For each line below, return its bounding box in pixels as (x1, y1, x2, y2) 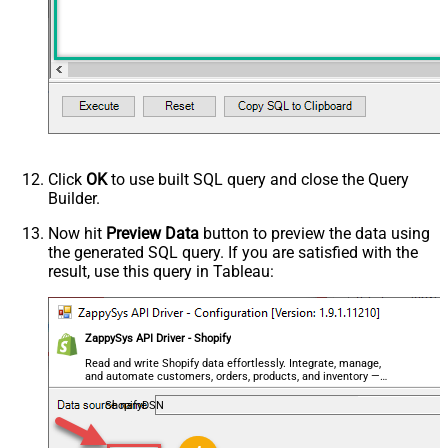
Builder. (48, 188, 100, 208)
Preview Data (106, 223, 199, 243)
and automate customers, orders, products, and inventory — (85, 369, 381, 383)
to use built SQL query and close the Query (107, 169, 409, 189)
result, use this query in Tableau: (48, 261, 274, 281)
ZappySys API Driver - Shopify (85, 331, 232, 345)
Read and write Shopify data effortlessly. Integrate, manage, (85, 356, 382, 370)
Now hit (48, 223, 106, 243)
